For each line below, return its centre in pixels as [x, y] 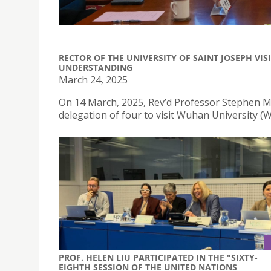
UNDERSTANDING [96, 67]
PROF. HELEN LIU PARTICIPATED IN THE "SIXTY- [158, 257]
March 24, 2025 [93, 80]
